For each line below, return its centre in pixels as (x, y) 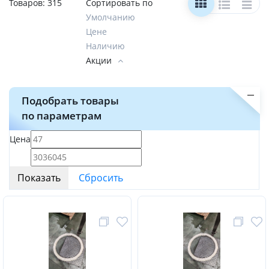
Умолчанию (110, 17)
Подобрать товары (70, 101)
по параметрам (62, 116)
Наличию (105, 46)
